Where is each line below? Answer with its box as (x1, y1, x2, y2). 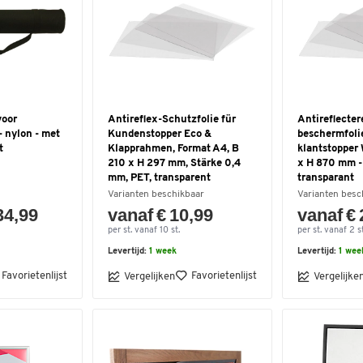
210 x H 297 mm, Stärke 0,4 (108, 158, 241, 169)
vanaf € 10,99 (108, 205, 214, 225)
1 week (149, 247, 177, 256)
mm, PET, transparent (108, 173, 211, 183)
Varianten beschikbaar (108, 190, 204, 199)
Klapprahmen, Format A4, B (108, 143, 239, 154)
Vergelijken (124, 271, 175, 282)
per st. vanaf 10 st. (108, 226, 180, 235)
